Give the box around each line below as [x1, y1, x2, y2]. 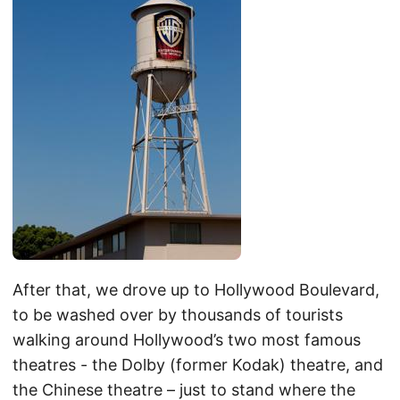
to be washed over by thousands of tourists [12, 305, 343, 325]
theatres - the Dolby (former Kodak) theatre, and [12, 355, 383, 375]
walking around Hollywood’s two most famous [12, 330, 361, 350]
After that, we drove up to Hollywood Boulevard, [12, 280, 379, 300]
